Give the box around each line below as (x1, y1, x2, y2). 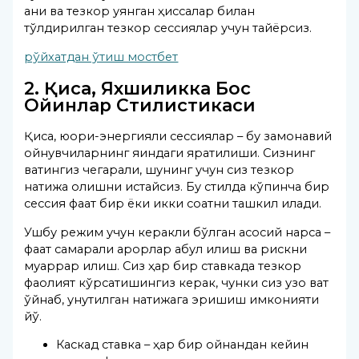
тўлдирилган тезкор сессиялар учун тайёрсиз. (24, 21, 313, 36)
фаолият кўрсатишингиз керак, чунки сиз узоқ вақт (24, 275, 329, 290)
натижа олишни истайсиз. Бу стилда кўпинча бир (24, 179, 330, 195)
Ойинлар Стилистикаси (24, 95, 256, 116)
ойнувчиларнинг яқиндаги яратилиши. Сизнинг (24, 146, 316, 161)
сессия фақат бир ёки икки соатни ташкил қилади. (24, 196, 322, 212)
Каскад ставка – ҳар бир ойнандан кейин (56, 337, 309, 353)
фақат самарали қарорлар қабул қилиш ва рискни (24, 241, 308, 256)
